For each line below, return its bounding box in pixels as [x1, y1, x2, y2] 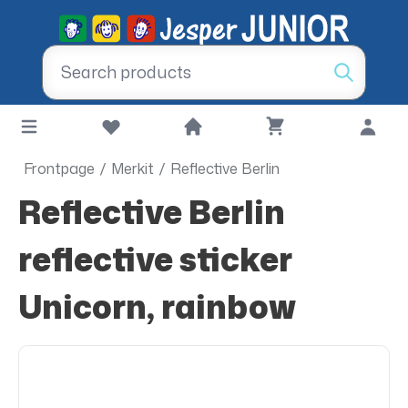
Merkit [111, 158, 154, 178]
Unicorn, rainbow [18, 284, 296, 329]
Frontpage [24, 158, 95, 178]
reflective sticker [18, 237, 292, 281]
